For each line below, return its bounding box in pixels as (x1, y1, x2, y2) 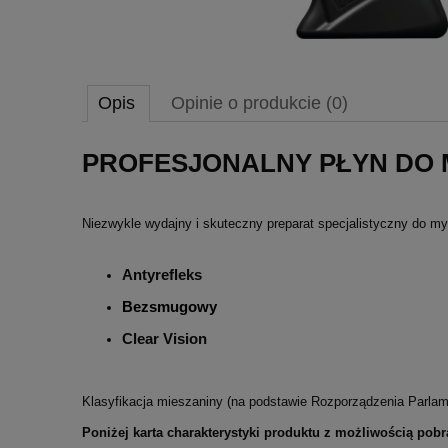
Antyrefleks (122, 265, 202, 283)
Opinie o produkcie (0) (171, 93, 348, 114)
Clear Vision (122, 330, 207, 348)
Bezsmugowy (122, 297, 217, 315)
